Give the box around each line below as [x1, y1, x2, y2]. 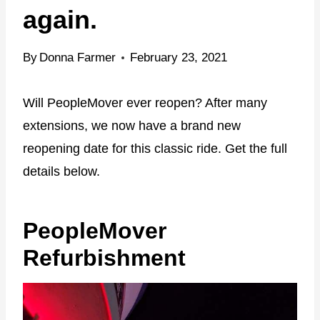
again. [23, 4, 97, 34]
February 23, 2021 [130, 50, 228, 64]
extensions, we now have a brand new [23, 118, 241, 133]
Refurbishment [23, 244, 186, 271]
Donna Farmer [39, 50, 116, 64]
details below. [23, 164, 100, 179]
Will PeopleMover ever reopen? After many [23, 95, 267, 110]
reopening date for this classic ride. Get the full [23, 141, 287, 156]
